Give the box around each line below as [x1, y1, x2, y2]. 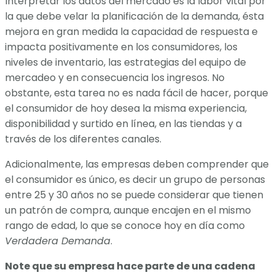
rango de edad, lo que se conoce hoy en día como [5, 218, 245, 233]
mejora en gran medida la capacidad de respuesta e [5, 24, 258, 39]
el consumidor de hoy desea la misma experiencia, [5, 101, 247, 115]
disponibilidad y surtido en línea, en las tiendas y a [5, 116, 242, 131]
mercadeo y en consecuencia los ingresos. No [5, 70, 225, 85]
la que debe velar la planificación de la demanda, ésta [5, 9, 264, 23]
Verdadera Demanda [5, 233, 110, 248]
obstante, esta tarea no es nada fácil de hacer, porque [5, 85, 268, 100]
